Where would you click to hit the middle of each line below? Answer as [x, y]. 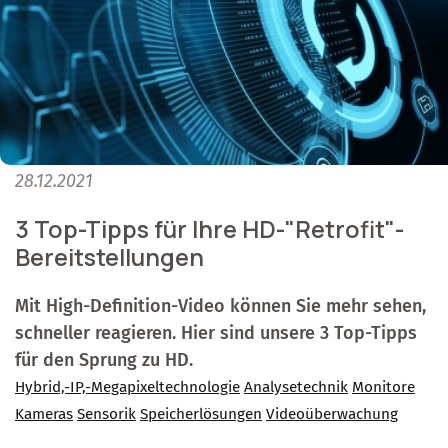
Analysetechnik [296, 387]
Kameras [44, 414]
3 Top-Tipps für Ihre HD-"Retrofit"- [209, 229]
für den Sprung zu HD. [104, 360]
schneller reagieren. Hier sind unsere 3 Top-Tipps [216, 333]
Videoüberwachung [332, 414]
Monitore [383, 387]
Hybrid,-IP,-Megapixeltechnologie [127, 387]
